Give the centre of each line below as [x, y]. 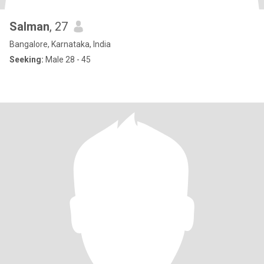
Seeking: [27, 60]
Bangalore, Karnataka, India [60, 44]
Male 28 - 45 [67, 60]
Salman [29, 27]
